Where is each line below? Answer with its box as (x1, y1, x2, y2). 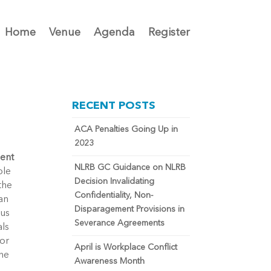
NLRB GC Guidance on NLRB (74, 163, 186, 172)
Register (148, 27, 190, 38)
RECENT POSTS (72, 100, 156, 111)
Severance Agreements (74, 219, 165, 227)
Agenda (93, 27, 135, 38)
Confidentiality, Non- (74, 191, 154, 200)
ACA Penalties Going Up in (74, 125, 178, 134)
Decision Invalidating (74, 177, 155, 186)
